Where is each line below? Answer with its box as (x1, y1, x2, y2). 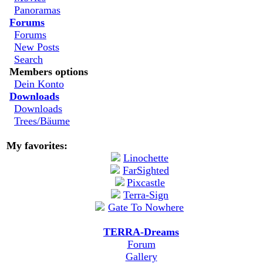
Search (14, 53, 43, 65)
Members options (9, 66, 88, 77)
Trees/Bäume (14, 115, 70, 127)
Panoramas (14, 4, 60, 16)
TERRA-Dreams (103, 226, 179, 238)
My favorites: (6, 140, 68, 151)
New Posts (14, 41, 59, 53)
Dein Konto (14, 78, 64, 90)
